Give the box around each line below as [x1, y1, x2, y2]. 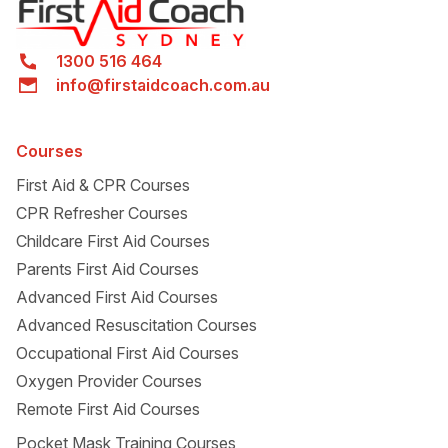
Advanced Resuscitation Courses [16, 315, 257, 335]
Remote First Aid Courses [16, 399, 200, 419]
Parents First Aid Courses [16, 259, 199, 279]
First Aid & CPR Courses [16, 175, 190, 195]
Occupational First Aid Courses [16, 343, 239, 363]
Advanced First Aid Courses [16, 287, 218, 307]
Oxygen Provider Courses [16, 371, 202, 391]
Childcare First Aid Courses [16, 231, 210, 251]
